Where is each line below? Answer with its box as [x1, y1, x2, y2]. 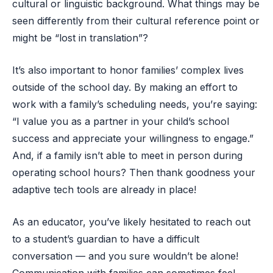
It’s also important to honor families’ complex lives [12, 63, 244, 76]
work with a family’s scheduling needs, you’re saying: [12, 97, 257, 110]
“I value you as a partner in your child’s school [12, 115, 229, 127]
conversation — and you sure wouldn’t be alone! [12, 249, 238, 262]
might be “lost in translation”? [12, 31, 148, 44]
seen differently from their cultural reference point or [12, 14, 260, 27]
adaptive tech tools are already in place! [12, 183, 196, 196]
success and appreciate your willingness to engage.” [12, 132, 253, 144]
